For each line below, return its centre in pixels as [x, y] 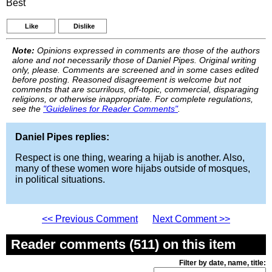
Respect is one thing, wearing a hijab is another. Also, [130, 158]
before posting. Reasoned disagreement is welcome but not [127, 80]
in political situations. [60, 179]
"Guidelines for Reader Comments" [110, 109]
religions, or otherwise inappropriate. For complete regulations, [133, 99]
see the [28, 109]
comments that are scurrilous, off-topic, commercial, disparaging [135, 89]
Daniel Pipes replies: [62, 137]
